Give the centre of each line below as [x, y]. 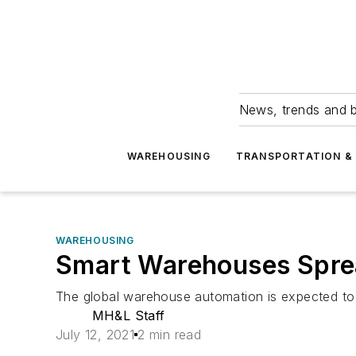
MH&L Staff [128, 315]
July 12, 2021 [95, 335]
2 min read [170, 335]
